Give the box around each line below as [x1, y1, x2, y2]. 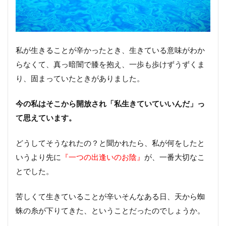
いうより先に [16, 152, 61, 161]
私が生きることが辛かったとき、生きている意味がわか [16, 45, 205, 54]
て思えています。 [16, 112, 76, 122]
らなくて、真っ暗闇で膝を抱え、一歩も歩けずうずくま [16, 59, 205, 69]
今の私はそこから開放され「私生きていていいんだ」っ [16, 98, 205, 108]
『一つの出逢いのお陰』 [61, 152, 144, 161]
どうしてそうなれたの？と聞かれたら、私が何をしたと [16, 138, 205, 147]
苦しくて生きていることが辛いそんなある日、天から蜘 [16, 191, 205, 201]
